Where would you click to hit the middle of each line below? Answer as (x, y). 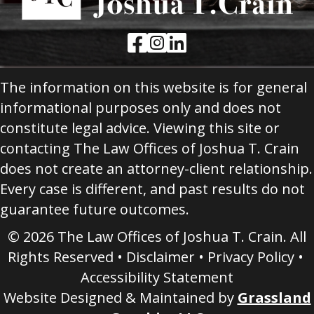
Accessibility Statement (157, 277)
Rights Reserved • (67, 257)
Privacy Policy (251, 257)
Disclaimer (160, 257)
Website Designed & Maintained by (120, 297)
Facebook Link (174, 41)
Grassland (274, 297)
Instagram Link (197, 41)
